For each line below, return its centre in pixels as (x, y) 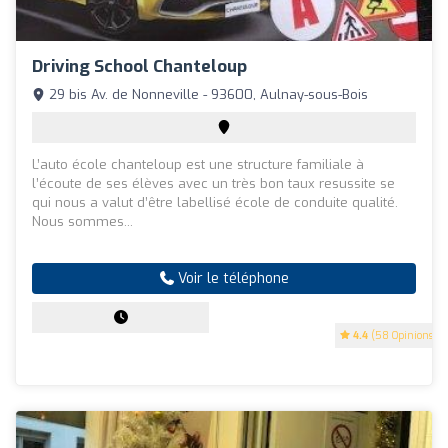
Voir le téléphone (231, 278)
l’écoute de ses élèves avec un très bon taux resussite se (213, 183)
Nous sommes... (82, 221)
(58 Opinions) (402, 335)
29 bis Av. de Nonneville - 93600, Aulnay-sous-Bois (206, 94)
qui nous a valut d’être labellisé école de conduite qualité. (215, 202)
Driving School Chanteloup (139, 66)
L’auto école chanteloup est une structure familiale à (198, 164)
